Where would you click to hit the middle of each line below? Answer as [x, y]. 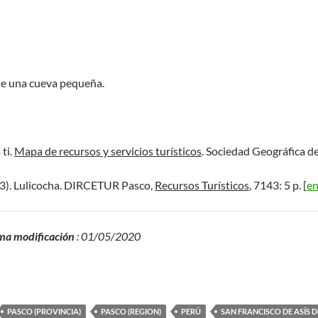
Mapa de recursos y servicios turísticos [108, 151]
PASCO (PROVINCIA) [44, 311]
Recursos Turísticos [202, 185]
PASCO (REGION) [131, 311]
